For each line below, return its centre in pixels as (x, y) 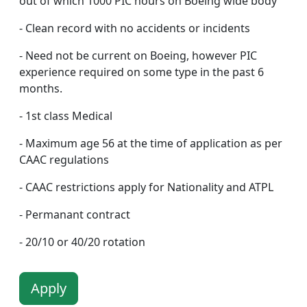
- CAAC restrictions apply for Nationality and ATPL (146, 187)
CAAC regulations (64, 160)
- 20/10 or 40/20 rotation (82, 242)
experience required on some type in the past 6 (142, 72)
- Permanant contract (75, 214)
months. (41, 88)
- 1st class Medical (66, 116)
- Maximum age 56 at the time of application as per (151, 143)
